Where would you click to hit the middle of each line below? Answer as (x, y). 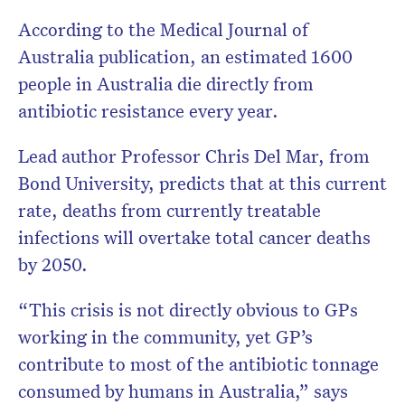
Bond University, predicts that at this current (202, 183)
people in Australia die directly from (166, 84)
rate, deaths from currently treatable (170, 210)
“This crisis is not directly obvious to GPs (188, 310)
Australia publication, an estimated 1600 (185, 57)
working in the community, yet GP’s (165, 337)
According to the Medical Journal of (163, 29)
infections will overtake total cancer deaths (194, 237)
